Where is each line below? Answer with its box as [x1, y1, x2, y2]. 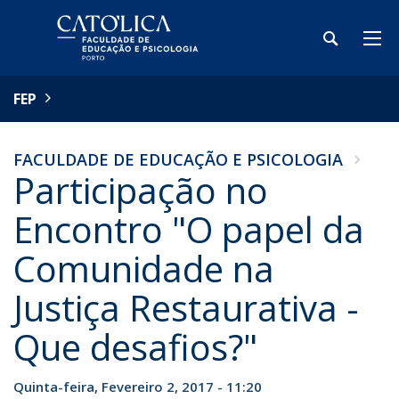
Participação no [13, 166, 268, 215]
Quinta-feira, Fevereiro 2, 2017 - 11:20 [13, 378, 262, 395]
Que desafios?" [13, 322, 257, 371]
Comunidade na [13, 244, 274, 293]
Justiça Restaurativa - [13, 283, 359, 332]
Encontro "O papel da [13, 205, 364, 254]
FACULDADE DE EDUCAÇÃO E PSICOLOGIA [13, 149, 343, 170]
